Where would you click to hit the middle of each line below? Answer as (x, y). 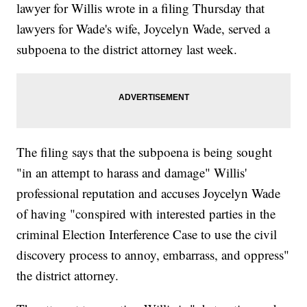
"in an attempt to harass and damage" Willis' (132, 173)
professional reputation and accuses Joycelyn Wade (149, 193)
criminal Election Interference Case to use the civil (147, 234)
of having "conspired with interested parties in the (146, 214)
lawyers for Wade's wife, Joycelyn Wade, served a (144, 29)
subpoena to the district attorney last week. (127, 49)
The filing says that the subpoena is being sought (145, 152)
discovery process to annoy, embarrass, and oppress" (153, 255)
